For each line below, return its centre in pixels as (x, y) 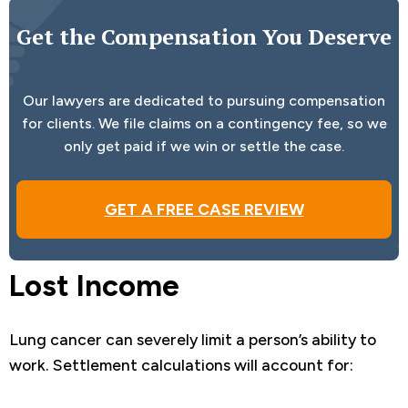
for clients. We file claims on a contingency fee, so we (204, 123)
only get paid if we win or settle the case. (204, 146)
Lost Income (94, 286)
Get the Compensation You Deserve (204, 37)
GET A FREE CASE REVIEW (204, 209)
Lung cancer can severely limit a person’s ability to (193, 340)
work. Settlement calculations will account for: (181, 365)
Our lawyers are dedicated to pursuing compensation (204, 100)
